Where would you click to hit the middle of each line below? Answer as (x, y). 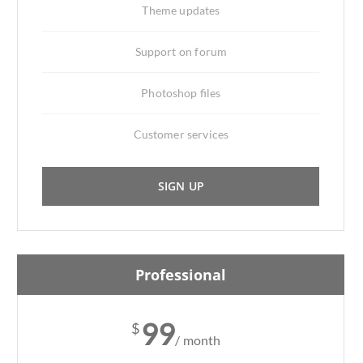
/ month (198, 340)
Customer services (181, 134)
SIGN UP (181, 186)
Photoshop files (181, 93)
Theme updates (181, 10)
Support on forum (181, 51)
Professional (181, 275)
